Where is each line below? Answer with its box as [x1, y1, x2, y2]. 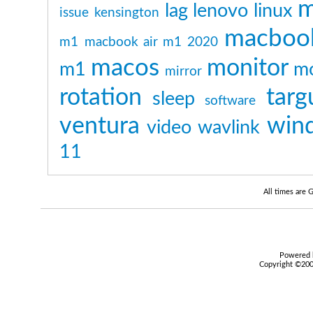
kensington [94, 6, 159, 20]
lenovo [193, 1, 249, 20]
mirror [164, 65, 202, 78]
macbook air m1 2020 [85, 36, 218, 49]
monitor [206, 57, 289, 80]
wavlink [198, 118, 261, 137]
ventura [59, 115, 140, 138]
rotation [59, 86, 142, 110]
